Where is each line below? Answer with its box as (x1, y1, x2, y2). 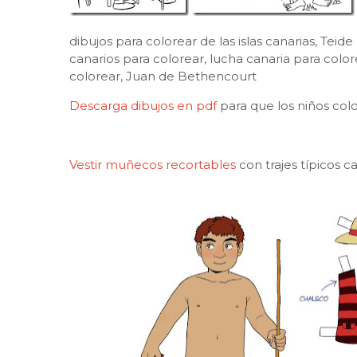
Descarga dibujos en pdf (69, 98, 220, 113)
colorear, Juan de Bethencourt (69, 69, 257, 84)
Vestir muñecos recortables (69, 157, 236, 172)
